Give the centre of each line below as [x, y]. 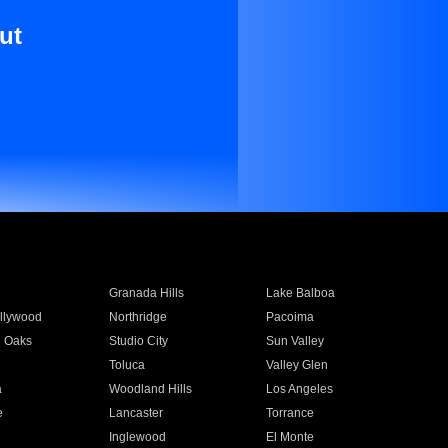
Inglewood [137, 437]
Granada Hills [146, 293]
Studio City [138, 341]
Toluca [126, 365]
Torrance [290, 413]
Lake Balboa [301, 293]
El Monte [290, 437]
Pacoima [290, 317]
